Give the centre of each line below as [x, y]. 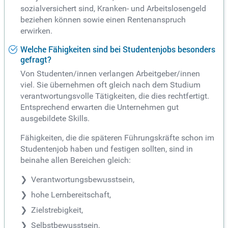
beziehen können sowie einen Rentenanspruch [103, 19]
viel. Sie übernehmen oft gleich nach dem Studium [110, 85]
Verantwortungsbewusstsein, [83, 180]
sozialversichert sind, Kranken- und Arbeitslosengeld [113, 8]
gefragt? [36, 60]
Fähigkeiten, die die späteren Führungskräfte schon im [117, 138]
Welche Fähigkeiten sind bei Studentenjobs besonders [118, 49]
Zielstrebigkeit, [57, 210]
